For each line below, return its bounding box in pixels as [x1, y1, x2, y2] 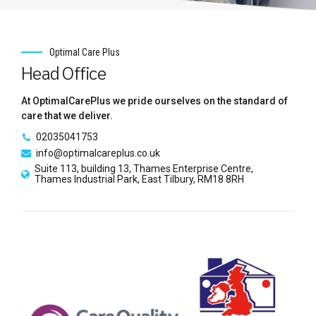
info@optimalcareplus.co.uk [36, 147, 160, 159]
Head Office [21, 60, 106, 84]
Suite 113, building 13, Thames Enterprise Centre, [35, 163, 253, 175]
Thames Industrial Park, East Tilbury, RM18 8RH [35, 174, 244, 186]
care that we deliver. [21, 109, 113, 121]
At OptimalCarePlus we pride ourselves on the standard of [21, 95, 288, 107]
